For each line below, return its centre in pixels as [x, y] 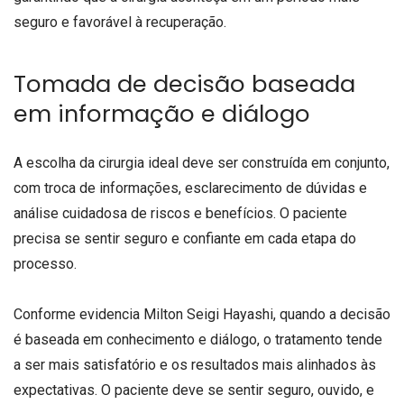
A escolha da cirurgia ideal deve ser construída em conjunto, [202, 163]
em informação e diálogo [162, 114]
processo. [45, 264]
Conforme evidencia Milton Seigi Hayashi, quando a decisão [202, 314]
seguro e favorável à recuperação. [120, 22]
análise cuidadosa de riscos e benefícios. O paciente [180, 214]
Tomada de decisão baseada [184, 84]
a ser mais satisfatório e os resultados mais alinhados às [195, 364]
